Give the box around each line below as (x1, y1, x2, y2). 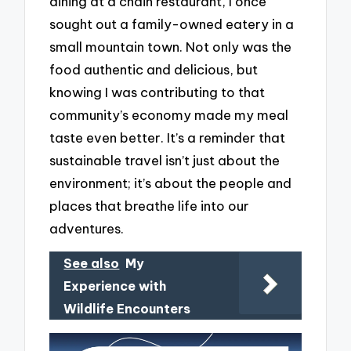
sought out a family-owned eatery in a (49, 15, 295, 32)
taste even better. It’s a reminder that (49, 128, 286, 146)
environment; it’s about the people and (49, 174, 292, 191)
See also (63, 255, 120, 272)
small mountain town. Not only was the (49, 38, 292, 55)
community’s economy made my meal (49, 106, 289, 123)
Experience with (63, 278, 167, 295)
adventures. (49, 219, 125, 237)
